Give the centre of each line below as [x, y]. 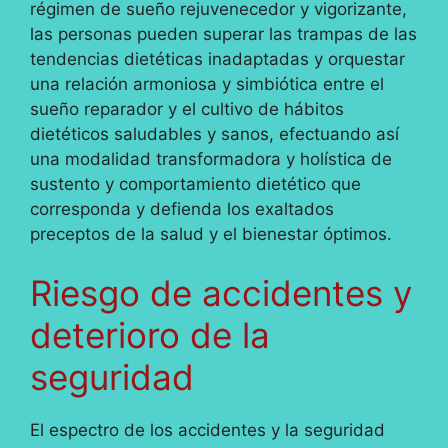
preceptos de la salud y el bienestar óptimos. [211, 233]
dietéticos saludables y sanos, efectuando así [214, 133]
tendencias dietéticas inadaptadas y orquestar [217, 58]
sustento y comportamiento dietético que [195, 183]
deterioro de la [150, 335]
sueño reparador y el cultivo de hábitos [187, 108]
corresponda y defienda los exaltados [182, 208]
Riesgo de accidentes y [221, 293]
